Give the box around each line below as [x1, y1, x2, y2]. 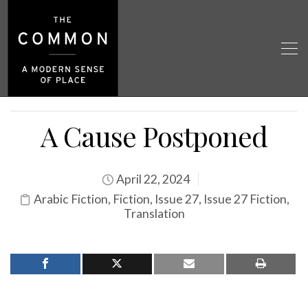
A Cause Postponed [41, 118, 267, 154]
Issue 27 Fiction [203, 192, 287, 206]
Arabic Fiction [33, 192, 108, 206]
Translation [123, 206, 185, 221]
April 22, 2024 [113, 172, 190, 186]
